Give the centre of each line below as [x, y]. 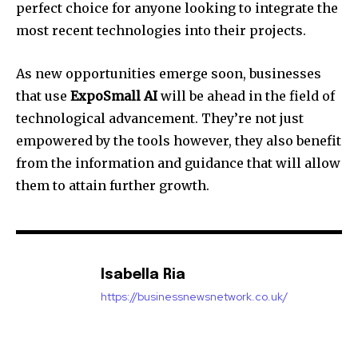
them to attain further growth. [113, 186]
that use [43, 96]
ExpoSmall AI [114, 96]
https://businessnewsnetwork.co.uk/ [194, 297]
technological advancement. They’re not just [160, 119]
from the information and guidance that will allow [178, 163]
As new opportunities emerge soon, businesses [169, 74]
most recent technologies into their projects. [161, 31]
